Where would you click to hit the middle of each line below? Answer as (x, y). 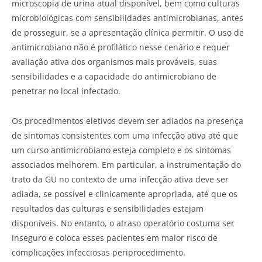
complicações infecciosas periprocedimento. (99, 252)
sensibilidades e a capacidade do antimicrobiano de (114, 77)
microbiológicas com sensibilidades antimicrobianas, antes (127, 18)
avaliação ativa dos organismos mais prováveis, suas (114, 62)
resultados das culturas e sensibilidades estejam (108, 208)
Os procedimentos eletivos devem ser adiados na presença (127, 120)
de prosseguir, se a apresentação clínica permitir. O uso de (128, 33)
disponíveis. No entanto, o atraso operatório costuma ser (123, 223)
